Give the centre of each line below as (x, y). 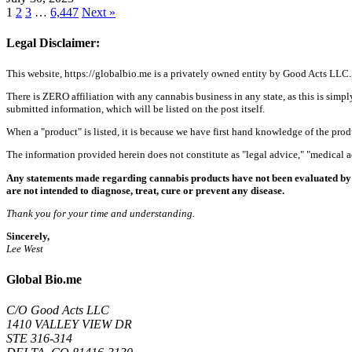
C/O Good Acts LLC (58, 310)
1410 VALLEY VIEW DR (69, 324)
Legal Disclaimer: (53, 43)
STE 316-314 (39, 338)
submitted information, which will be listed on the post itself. (136, 108)
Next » (99, 12)
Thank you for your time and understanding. (101, 214)
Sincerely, (28, 236)
